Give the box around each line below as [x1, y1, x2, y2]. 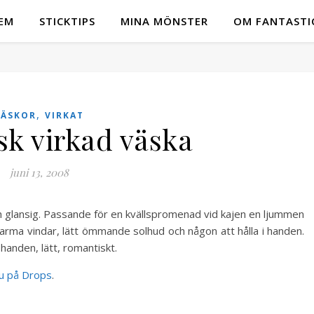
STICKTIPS [39, 14, 95, 28]
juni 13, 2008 [9, 165, 69, 179]
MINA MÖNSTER [120, 14, 208, 28]
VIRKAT [45, 109, 84, 121]
